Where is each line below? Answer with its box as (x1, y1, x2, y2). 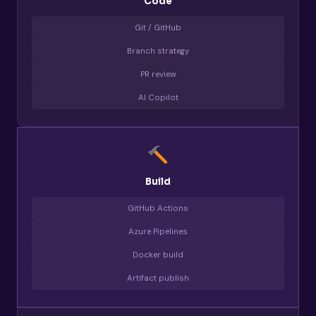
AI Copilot (138, 92, 178, 103)
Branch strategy (127, 45, 189, 56)
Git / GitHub (135, 22, 181, 33)
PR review (140, 68, 176, 80)
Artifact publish (127, 273, 189, 284)
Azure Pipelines (128, 226, 188, 238)
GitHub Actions (128, 203, 188, 214)
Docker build (133, 250, 183, 261)
